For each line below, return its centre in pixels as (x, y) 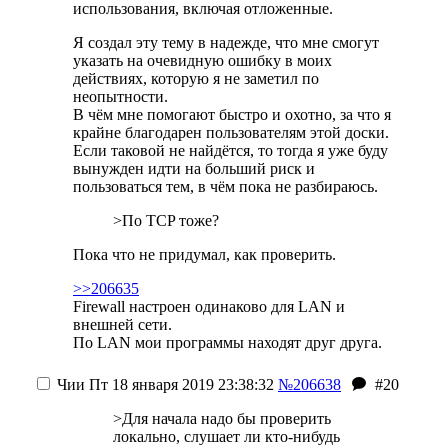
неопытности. (120, 96)
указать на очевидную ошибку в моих (202, 60)
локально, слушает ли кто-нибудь (226, 436)
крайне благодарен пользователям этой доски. (231, 132)
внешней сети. (122, 324)
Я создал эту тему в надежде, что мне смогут (226, 42)
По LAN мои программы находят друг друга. (227, 342)
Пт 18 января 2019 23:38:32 (179, 384)
